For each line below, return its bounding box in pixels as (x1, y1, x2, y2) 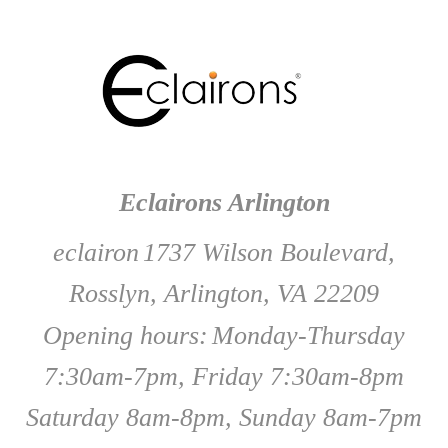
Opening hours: (43, 321, 208, 350)
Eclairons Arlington (118, 188, 330, 217)
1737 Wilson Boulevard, (143, 238, 395, 267)
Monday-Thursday (212, 321, 405, 350)
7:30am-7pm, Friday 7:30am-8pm (44, 362, 404, 391)
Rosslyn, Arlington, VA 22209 (69, 279, 379, 308)
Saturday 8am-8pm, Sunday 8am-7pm (26, 403, 422, 432)
